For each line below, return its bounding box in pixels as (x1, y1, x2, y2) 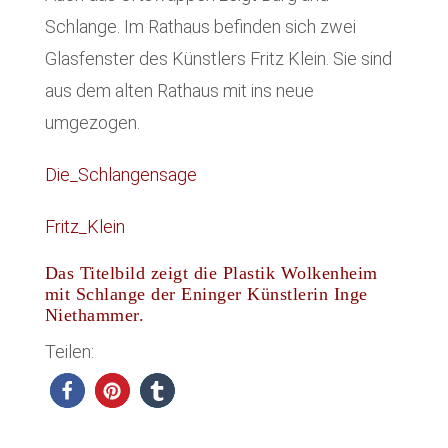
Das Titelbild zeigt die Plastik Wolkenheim (44, 262, 378, 283)
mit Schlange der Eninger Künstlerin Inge (44, 283, 368, 304)
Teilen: (44, 341, 94, 363)
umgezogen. (44, 111, 140, 133)
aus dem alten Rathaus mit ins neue (44, 79, 314, 101)
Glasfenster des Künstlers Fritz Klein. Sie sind (44, 47, 392, 69)
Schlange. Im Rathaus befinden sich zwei (44, 15, 356, 37)
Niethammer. (44, 304, 145, 325)
